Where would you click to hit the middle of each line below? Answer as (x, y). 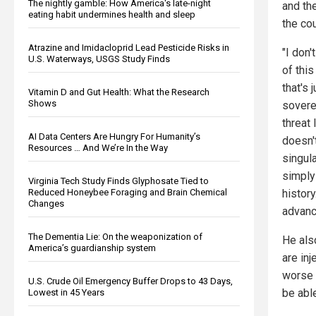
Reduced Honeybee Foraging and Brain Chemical (128, 192)
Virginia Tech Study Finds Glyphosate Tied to (119, 181)
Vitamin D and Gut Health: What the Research (119, 92)
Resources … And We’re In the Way (98, 147)
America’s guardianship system (92, 248)
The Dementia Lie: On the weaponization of (115, 236)
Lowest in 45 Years (66, 292)
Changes (46, 203)
